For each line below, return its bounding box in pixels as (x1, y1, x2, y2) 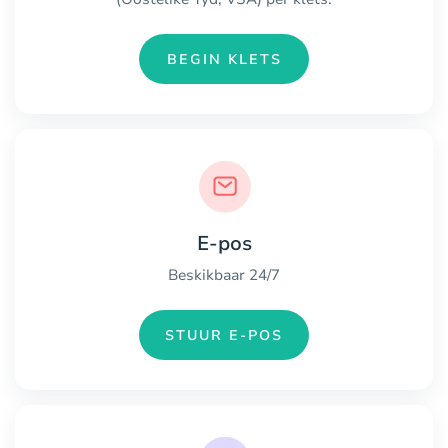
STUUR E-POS (165, 325, 283, 345)
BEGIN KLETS (166, 49, 282, 69)
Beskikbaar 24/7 (168, 265, 280, 286)
